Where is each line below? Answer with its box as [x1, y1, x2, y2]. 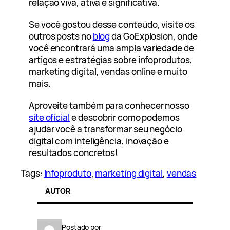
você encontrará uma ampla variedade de [29, 42, 194, 54]
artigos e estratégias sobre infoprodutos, [29, 53, 193, 66]
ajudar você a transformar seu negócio [29, 123, 182, 135]
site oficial [29, 111, 70, 123]
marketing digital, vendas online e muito [29, 65, 187, 78]
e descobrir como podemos [69, 111, 180, 123]
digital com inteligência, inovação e [29, 135, 169, 147]
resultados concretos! [29, 146, 119, 159]
